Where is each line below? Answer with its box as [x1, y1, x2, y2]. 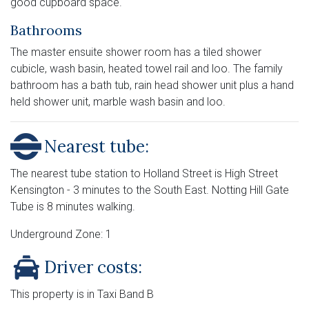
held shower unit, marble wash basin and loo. [10, 95, 226, 109]
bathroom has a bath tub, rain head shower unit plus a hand [10, 79, 294, 92]
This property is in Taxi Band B [10, 288, 154, 301]
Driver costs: [44, 257, 142, 279]
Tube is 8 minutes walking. [10, 200, 135, 214]
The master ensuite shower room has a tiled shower [10, 46, 261, 59]
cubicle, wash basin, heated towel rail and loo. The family [10, 62, 283, 76]
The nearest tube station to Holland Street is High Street [10, 167, 278, 181]
